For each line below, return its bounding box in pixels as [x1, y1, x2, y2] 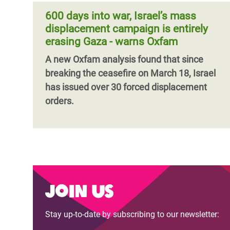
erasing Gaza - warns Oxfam [45, 35, 178, 48]
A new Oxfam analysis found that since [45, 54, 203, 65]
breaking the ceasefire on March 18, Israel [45, 68, 216, 79]
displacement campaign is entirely [45, 23, 208, 35]
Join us [45, 177, 113, 202]
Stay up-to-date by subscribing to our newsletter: [45, 209, 219, 219]
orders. [45, 95, 76, 106]
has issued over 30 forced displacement [45, 82, 207, 92]
